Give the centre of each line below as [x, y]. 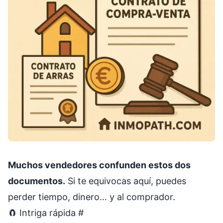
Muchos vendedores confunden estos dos [99, 165]
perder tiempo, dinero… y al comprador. [92, 197]
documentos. [37, 181]
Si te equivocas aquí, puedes [126, 181]
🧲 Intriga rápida [43, 213]
